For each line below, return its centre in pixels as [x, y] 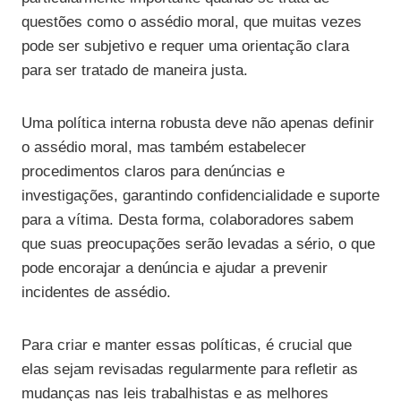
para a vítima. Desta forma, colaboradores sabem [188, 220]
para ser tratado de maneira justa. [135, 71]
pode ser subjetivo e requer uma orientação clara [185, 47]
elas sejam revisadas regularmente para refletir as [190, 370]
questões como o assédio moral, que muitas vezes [192, 22]
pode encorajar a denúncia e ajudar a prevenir [175, 269]
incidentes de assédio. [96, 293]
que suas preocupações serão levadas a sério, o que [198, 244]
